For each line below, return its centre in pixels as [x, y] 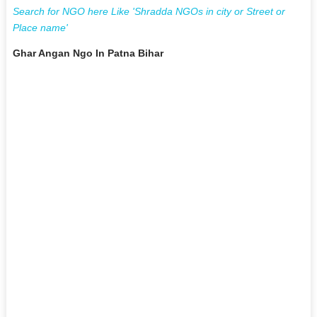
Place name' [40, 27]
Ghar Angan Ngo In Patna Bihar [88, 53]
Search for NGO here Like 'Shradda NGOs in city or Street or [149, 11]
